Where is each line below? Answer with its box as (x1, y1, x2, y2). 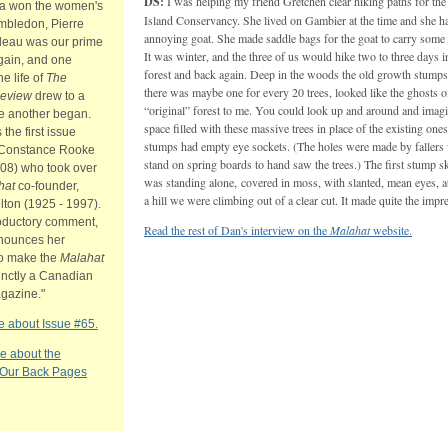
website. (370, 222, 412, 238)
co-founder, (15, 179, 79, 193)
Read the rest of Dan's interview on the (144, 222, 330, 238)
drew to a (32, 89, 85, 103)
